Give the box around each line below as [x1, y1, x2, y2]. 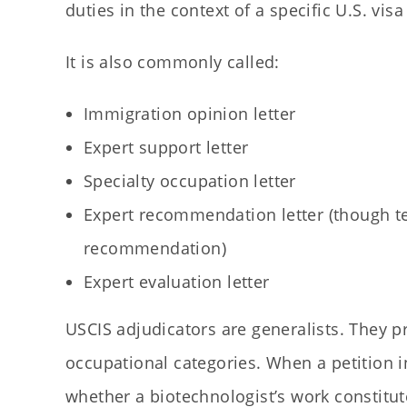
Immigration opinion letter [84, 103, 296, 125]
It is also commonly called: [65, 51, 280, 74]
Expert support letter [84, 136, 249, 159]
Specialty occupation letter [84, 170, 296, 193]
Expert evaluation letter [84, 271, 270, 293]
